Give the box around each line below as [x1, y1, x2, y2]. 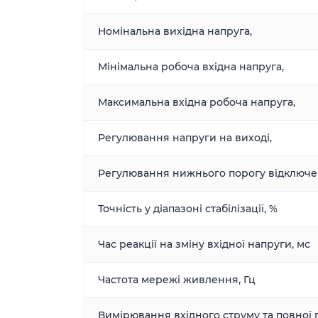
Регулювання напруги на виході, [98, 131, 272, 144]
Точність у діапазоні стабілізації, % [98, 202, 278, 215]
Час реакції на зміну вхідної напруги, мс [98, 238, 310, 251]
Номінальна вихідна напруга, [98, 25, 252, 38]
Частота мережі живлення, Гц [98, 273, 256, 286]
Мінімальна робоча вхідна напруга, [98, 60, 284, 73]
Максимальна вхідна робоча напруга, [98, 96, 295, 109]
